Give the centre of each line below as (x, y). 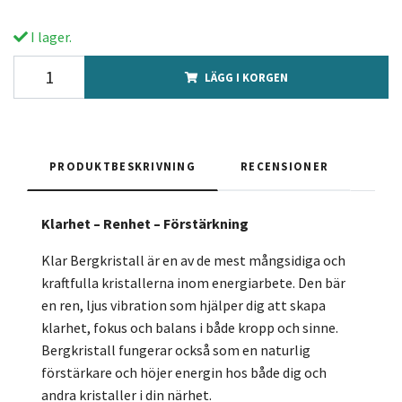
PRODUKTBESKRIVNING (123, 166)
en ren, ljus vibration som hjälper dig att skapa (184, 305)
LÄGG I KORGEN (246, 77)
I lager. (50, 36)
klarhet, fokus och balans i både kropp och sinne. (190, 327)
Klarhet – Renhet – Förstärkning (145, 223)
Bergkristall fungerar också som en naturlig (176, 350)
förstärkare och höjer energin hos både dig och (184, 372)
